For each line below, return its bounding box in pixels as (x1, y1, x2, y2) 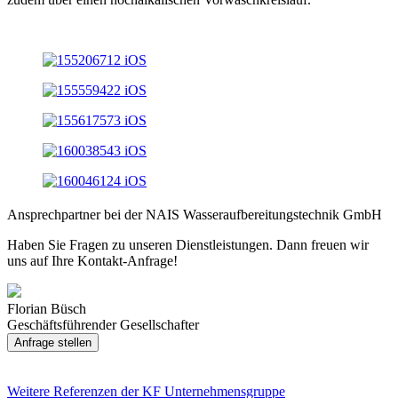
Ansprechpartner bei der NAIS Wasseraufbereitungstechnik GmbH (7, 206, 382, 222)
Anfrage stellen (14, 335, 92, 349)
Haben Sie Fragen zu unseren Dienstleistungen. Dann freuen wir (7, 236, 369, 252)
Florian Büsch (7, 300, 86, 316)
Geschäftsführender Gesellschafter (7, 316, 199, 332)
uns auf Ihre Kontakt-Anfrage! (7, 252, 178, 268)
